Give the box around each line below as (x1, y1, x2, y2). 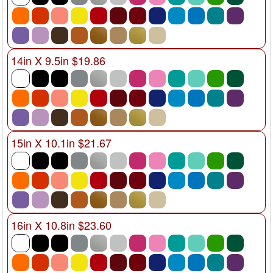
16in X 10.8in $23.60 (11, 216, 112, 233)
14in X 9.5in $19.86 (11, 52, 105, 68)
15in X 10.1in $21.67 (11, 134, 112, 151)
